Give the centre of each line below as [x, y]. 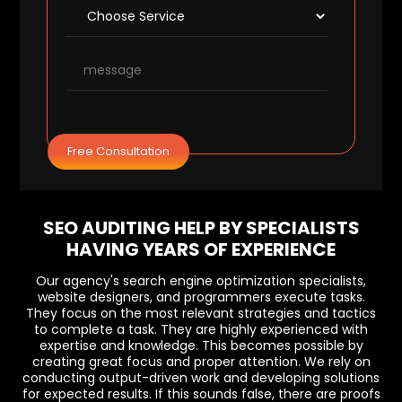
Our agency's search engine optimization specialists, [201, 281]
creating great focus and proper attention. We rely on [201, 362]
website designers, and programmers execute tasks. [201, 297]
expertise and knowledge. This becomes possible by [201, 345]
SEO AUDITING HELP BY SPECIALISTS [201, 228]
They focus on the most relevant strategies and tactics [201, 313]
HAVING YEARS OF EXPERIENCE [201, 249]
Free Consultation [119, 151]
